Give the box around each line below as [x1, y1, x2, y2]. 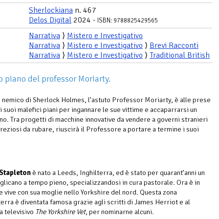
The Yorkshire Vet [35, 207, 86, 217]
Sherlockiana [29, 5, 73, 15]
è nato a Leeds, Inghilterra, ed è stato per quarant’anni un [31, 168, 205, 177]
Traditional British [150, 50, 210, 60]
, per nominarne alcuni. [86, 207, 154, 217]
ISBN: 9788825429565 [97, 17, 158, 24]
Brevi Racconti [150, 41, 198, 50]
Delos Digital [29, 15, 71, 25]
